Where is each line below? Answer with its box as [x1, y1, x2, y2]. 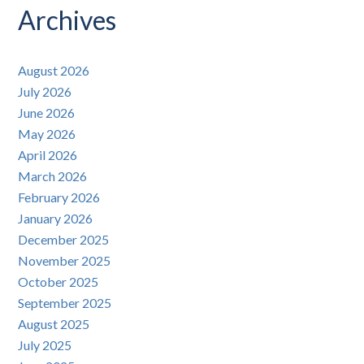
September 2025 [18, 295, 112, 311]
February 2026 [18, 189, 101, 206]
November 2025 [18, 253, 111, 269]
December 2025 [18, 232, 110, 248]
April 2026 [18, 147, 78, 163]
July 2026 [18, 84, 72, 100]
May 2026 [18, 126, 76, 142]
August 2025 [18, 316, 90, 332]
